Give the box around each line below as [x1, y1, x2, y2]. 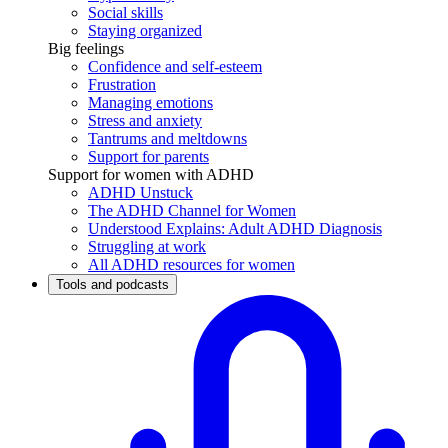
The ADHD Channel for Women [88, 202, 296, 220]
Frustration [88, 76, 156, 94]
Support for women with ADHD [48, 166, 254, 184]
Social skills [88, 4, 163, 22]
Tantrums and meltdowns [88, 130, 247, 148]
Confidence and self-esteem [88, 58, 262, 76]
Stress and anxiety [88, 112, 202, 130]
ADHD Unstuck [88, 184, 193, 202]
